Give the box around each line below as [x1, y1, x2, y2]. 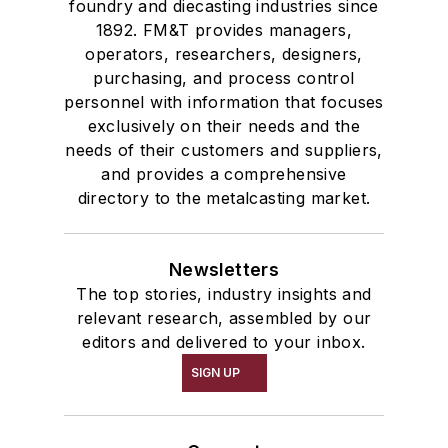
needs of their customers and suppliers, [65, 140, 383, 161]
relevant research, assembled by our [76, 308, 372, 329]
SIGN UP [190, 365, 240, 381]
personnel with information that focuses [64, 92, 384, 113]
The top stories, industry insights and [76, 284, 372, 305]
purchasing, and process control [93, 68, 355, 89]
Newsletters [168, 259, 280, 281]
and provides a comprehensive [101, 164, 347, 185]
